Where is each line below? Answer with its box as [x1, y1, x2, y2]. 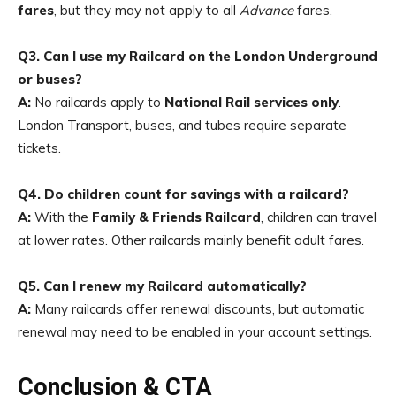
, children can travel [261, 209, 377, 225]
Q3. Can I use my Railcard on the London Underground [18, 48, 377, 65]
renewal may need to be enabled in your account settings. [18, 324, 372, 340]
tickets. [18, 140, 61, 156]
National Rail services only [164, 94, 339, 110]
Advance [240, 2, 293, 19]
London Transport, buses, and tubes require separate [18, 117, 346, 133]
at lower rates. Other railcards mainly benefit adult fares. [18, 232, 364, 248]
